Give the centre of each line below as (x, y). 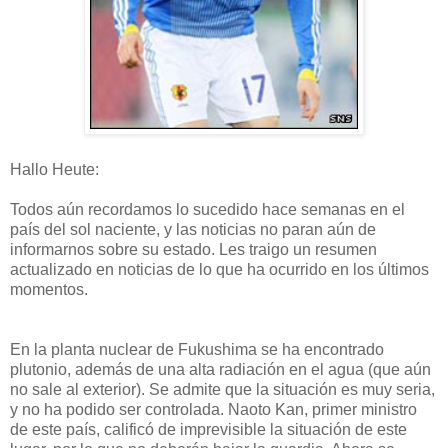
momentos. (49, 289)
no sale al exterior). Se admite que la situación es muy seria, (222, 389)
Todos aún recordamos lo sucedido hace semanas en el (207, 209)
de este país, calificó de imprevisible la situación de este (208, 429)
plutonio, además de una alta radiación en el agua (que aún (220, 369)
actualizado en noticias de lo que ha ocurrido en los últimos (219, 269)
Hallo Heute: (54, 169)
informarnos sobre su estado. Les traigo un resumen (193, 249)
